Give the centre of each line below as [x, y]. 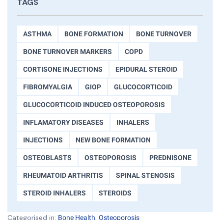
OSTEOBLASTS [47, 158]
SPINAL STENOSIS [145, 176]
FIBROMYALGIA [48, 87]
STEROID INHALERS [55, 193]
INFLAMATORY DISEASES [63, 123]
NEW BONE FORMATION [113, 140]
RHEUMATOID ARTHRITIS [63, 176]
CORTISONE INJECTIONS [63, 69]
